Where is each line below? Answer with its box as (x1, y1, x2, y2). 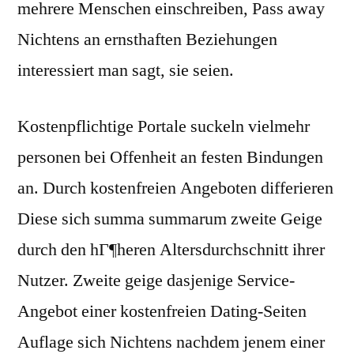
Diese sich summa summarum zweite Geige (17, 208, 322, 231)
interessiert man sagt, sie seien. (17, 59, 234, 82)
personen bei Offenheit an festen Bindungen (17, 146, 323, 169)
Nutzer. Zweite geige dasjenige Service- (17, 269, 295, 292)
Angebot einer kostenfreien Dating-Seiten (17, 300, 307, 323)
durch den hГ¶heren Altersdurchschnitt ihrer (17, 239, 325, 262)
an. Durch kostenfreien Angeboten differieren (17, 177, 333, 200)
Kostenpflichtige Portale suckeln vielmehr (17, 115, 310, 138)
